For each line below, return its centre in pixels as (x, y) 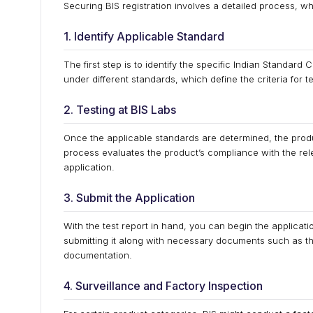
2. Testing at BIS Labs (120, 110)
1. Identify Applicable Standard (144, 36)
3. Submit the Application (129, 198)
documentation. (98, 255)
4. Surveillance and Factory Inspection (163, 286)
